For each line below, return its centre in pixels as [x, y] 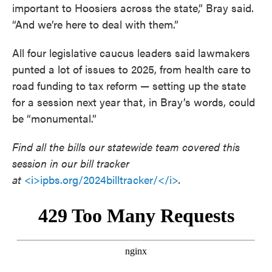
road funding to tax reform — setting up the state [129, 85]
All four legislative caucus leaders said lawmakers [131, 53]
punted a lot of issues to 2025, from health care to [131, 69]
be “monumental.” [54, 118]
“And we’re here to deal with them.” [95, 24]
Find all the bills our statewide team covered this [126, 147]
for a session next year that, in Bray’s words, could [134, 102]
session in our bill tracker [71, 163]
